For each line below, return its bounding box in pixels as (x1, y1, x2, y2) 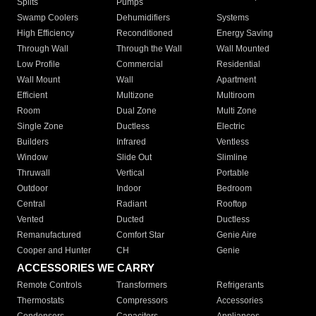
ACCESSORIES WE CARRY (17, 262, 154, 274)
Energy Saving (216, 28, 273, 39)
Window (17, 152, 48, 163)
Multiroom (216, 90, 255, 101)
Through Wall (17, 44, 68, 54)
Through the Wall (116, 44, 183, 54)
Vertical (116, 168, 145, 178)
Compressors (116, 296, 169, 306)
